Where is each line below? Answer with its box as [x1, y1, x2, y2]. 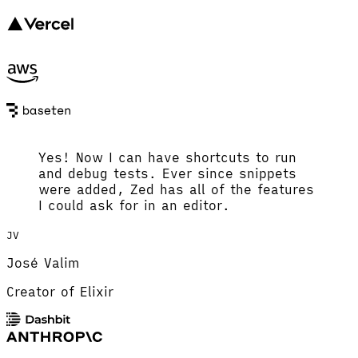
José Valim [6, 254, 79, 271]
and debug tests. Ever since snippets [38, 165, 296, 181]
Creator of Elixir [6, 283, 113, 300]
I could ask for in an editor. [38, 197, 230, 213]
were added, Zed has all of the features [38, 181, 314, 197]
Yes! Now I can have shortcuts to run [38, 149, 296, 165]
